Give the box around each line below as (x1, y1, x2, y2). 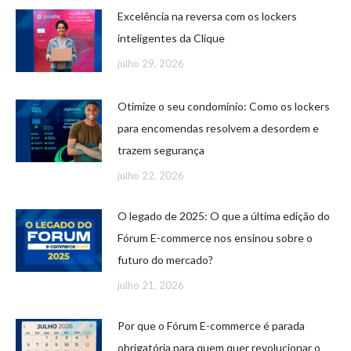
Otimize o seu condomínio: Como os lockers (118, 100, 330, 114)
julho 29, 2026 (118, 57, 184, 71)
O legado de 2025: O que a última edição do (118, 209, 330, 223)
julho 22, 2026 (118, 169, 184, 183)
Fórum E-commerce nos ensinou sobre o (118, 231, 313, 245)
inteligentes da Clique (118, 31, 225, 45)
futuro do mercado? (118, 253, 213, 267)
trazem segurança (118, 143, 204, 157)
